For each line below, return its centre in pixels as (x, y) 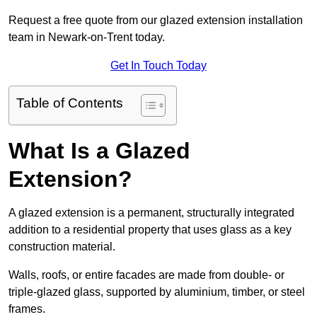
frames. (27, 309)
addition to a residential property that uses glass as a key (150, 230)
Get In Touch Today (158, 66)
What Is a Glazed (99, 151)
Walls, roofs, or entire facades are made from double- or (146, 275)
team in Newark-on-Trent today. (87, 38)
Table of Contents (70, 103)
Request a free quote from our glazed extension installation (156, 21)
